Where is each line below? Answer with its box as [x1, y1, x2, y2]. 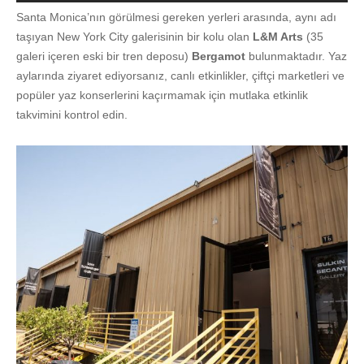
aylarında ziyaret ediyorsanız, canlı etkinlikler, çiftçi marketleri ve [16, 69, 344, 83]
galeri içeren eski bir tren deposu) [16, 50, 192, 63]
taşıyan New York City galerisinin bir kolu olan [16, 30, 253, 44]
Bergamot [192, 50, 245, 63]
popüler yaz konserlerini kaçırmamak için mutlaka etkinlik [16, 89, 308, 102]
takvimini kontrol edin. [16, 108, 128, 122]
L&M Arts [253, 30, 303, 44]
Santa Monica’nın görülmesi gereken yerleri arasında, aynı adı [16, 11, 336, 24]
